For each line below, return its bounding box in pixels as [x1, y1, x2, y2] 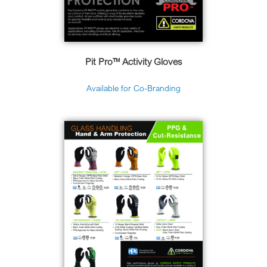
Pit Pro [85, 55, 113, 68]
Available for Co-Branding [86, 83, 181, 94]
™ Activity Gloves [112, 55, 182, 68]
